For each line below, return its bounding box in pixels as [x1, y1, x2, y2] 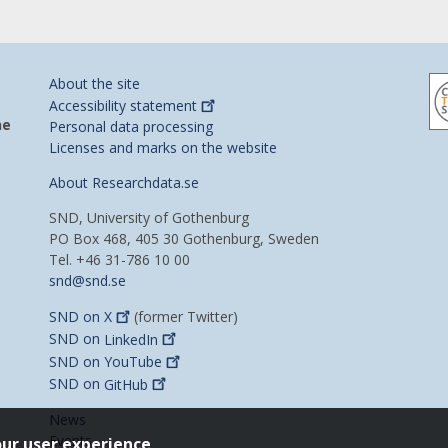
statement [130, 96, 197, 116]
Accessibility [49, 96, 130, 116]
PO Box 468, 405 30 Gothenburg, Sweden [49, 229, 319, 249]
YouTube [104, 352, 162, 372]
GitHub [104, 374, 148, 394]
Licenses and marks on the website [49, 138, 277, 158]
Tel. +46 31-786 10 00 [49, 250, 190, 270]
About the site [49, 73, 140, 93]
